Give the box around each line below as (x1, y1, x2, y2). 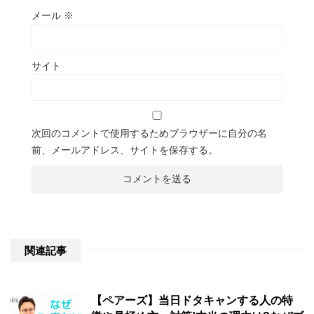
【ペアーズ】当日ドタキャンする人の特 (91, 294, 293, 306)
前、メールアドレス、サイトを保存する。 (32, 144, 218, 156)
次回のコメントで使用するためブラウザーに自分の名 (32, 127, 267, 139)
